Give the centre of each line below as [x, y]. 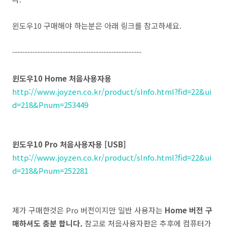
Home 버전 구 [188, 210]
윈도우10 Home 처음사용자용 [62, 78]
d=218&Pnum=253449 [50, 104]
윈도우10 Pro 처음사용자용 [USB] [69, 144]
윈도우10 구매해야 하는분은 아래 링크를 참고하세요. [97, 25]
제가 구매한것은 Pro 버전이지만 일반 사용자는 [88, 210]
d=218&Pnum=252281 [50, 170]
